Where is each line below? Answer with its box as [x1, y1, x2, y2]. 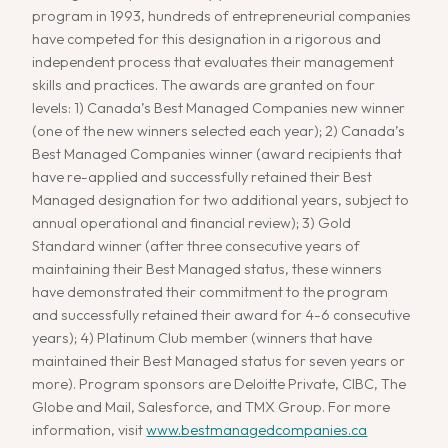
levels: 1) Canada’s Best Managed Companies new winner [32, 99, 406, 118]
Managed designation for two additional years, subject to [32, 191, 410, 210]
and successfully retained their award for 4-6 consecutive [32, 306, 411, 325]
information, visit [32, 421, 147, 440]
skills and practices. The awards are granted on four [32, 76, 376, 95]
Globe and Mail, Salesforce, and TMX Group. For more [32, 398, 391, 417]
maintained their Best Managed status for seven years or [32, 352, 406, 371]
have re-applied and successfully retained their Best [32, 168, 373, 187]
